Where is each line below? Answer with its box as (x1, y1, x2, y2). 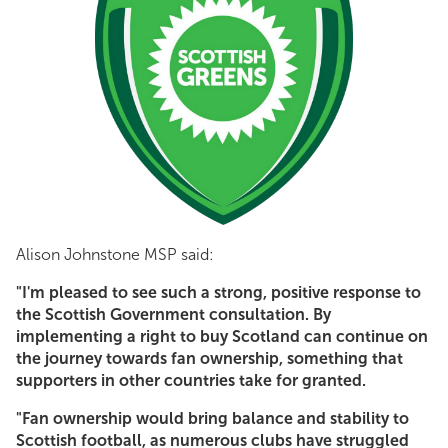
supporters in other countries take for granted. (16, 371, 366, 390)
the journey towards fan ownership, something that (16, 349, 403, 368)
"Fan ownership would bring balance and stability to (16, 409, 409, 428)
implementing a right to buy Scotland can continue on (16, 327, 428, 346)
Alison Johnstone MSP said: (16, 245, 214, 264)
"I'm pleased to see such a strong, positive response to (16, 283, 421, 302)
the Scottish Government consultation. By (16, 305, 331, 324)
